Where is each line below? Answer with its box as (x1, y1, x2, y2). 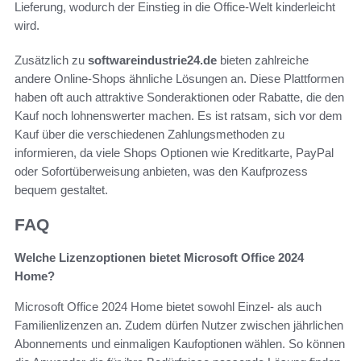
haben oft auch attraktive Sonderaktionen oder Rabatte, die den (15, 90, 344, 105)
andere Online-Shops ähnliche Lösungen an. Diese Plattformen (15, 72, 344, 86)
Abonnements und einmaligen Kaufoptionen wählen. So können (15, 336, 345, 351)
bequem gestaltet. (15, 183, 108, 197)
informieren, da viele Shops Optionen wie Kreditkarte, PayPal (15, 146, 334, 160)
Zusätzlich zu (15, 53, 88, 68)
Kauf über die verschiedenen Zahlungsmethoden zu (15, 127, 284, 142)
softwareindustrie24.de (88, 53, 217, 68)
